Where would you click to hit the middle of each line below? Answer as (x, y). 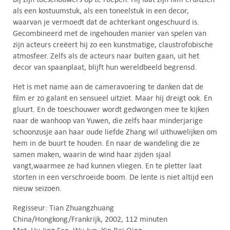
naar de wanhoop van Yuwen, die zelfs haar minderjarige (108, 120)
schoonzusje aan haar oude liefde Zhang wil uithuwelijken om (115, 131)
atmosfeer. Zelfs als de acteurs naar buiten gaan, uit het (106, 55)
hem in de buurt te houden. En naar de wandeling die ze (106, 143)
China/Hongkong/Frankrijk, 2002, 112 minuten (90, 219)
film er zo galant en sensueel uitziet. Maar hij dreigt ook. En (112, 98)
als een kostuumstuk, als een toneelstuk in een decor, (101, 10)
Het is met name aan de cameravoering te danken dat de (108, 86)
